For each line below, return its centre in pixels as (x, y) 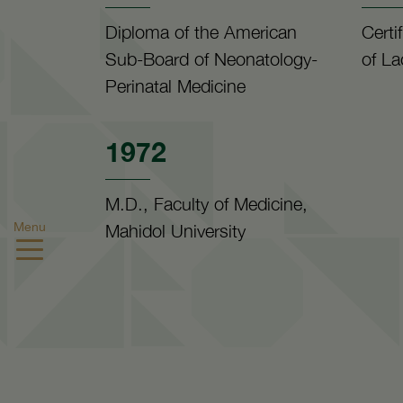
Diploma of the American (201, 32)
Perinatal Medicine (175, 86)
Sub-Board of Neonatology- (211, 59)
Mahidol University (175, 231)
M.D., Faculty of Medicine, (206, 204)
